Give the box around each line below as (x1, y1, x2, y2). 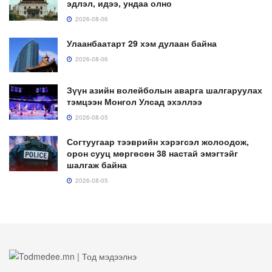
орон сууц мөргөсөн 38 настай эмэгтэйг (67, 147, 238, 160)
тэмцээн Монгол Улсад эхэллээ (67, 95, 202, 108)
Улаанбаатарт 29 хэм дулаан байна (67, 37, 217, 50)
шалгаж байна (67, 158, 127, 171)
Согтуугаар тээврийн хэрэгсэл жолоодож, (67, 135, 249, 148)
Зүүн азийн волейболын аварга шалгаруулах (67, 84, 262, 97)
